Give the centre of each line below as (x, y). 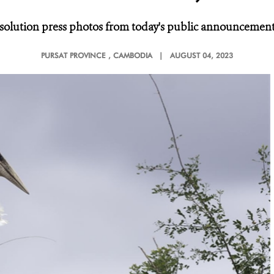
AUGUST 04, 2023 (202, 55)
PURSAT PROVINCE (73, 55)
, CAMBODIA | (138, 55)
